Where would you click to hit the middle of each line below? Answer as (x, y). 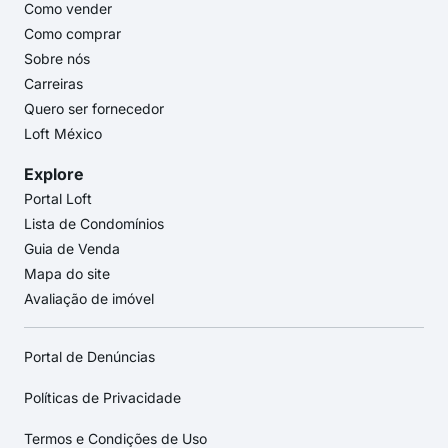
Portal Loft (58, 199)
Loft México (63, 134)
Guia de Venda (72, 249)
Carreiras (53, 84)
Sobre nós (57, 59)
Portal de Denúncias (89, 357)
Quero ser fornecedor (94, 109)
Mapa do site (67, 274)
